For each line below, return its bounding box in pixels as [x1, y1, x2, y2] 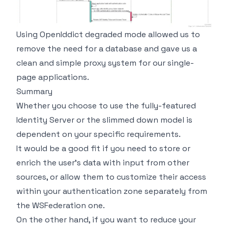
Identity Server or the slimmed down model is [16, 114, 192, 125]
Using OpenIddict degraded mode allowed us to [16, 28, 200, 40]
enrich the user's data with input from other [16, 157, 189, 168]
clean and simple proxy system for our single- [16, 57, 194, 68]
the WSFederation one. [16, 199, 105, 211]
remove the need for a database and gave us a [16, 43, 197, 54]
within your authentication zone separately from [16, 185, 207, 196]
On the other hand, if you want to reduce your [16, 214, 196, 225]
